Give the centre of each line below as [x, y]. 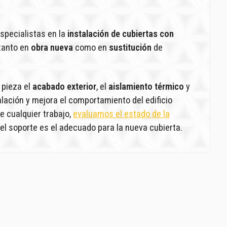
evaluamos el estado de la [122, 113]
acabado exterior [65, 86]
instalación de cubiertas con [121, 33]
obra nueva [52, 47]
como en [91, 47]
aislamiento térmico [146, 86]
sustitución [130, 47]
